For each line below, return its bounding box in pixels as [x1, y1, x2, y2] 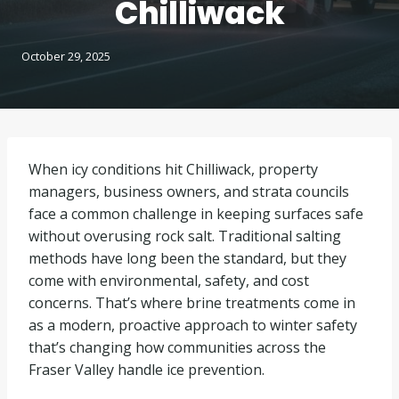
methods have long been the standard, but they [28, 248, 346, 268]
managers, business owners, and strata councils [28, 182, 349, 201]
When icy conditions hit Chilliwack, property [28, 159, 318, 179]
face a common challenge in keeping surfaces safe [28, 204, 363, 224]
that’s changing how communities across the [28, 338, 326, 357]
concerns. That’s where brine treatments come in [28, 293, 355, 313]
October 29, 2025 [21, 48, 110, 65]
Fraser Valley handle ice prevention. [28, 360, 265, 379]
